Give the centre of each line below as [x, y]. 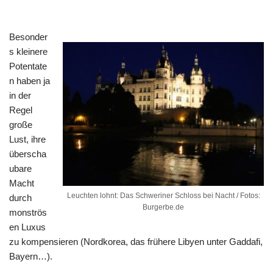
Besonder [28, 37]
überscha [28, 154]
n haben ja [30, 80]
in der [20, 95]
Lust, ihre [27, 139]
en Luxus [27, 227]
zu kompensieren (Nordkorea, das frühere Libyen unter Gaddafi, [136, 241]
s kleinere [28, 51]
